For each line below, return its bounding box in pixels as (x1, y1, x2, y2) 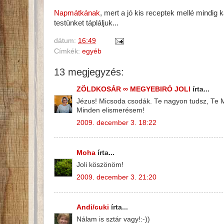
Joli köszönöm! (76, 161, 123, 169)
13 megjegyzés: (54, 66, 124, 78)
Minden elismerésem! (76, 106, 144, 114)
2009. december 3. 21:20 (76, 173, 156, 181)
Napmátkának (54, 9, 100, 17)
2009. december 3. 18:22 (76, 119, 156, 127)
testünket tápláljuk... (54, 19, 118, 27)
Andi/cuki (76, 203, 109, 211)
